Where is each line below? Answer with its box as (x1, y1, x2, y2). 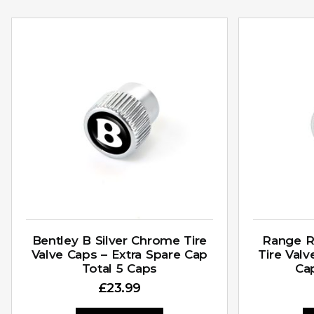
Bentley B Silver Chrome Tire (32, 233, 207, 247)
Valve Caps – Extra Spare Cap (31, 247, 208, 261)
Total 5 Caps (81, 261, 158, 275)
